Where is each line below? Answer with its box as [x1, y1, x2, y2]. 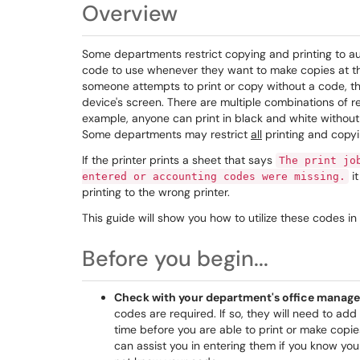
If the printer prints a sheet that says [82, 153, 276, 167]
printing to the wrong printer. [82, 185, 230, 199]
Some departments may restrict [82, 127, 251, 141]
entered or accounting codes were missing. [82, 170, 346, 182]
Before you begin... [82, 244, 268, 272]
